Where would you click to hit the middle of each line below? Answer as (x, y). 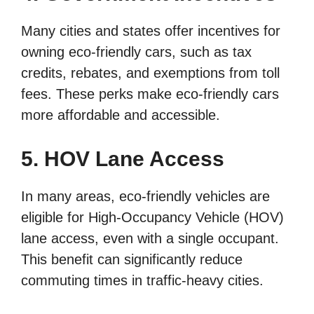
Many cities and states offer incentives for (151, 30)
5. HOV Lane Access (123, 158)
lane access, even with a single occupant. (150, 238)
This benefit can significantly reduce (132, 259)
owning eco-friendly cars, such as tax (136, 52)
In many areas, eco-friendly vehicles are (145, 196)
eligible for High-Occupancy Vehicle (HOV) (152, 217)
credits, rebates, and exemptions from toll (150, 73)
